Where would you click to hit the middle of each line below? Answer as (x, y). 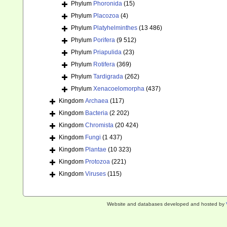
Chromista (99, 125)
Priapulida (107, 52)
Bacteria (97, 113)
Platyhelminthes (115, 28)
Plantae (96, 150)
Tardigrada (108, 77)
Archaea (97, 101)
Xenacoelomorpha (119, 89)
